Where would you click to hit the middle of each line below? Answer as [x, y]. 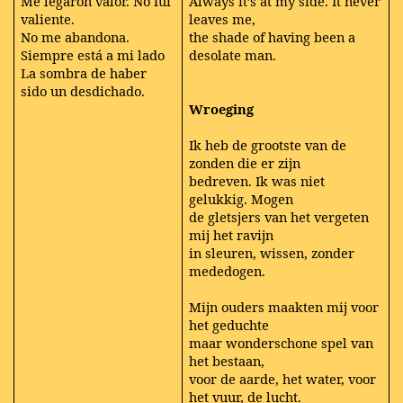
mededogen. [228, 270]
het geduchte [229, 324]
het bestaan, [227, 360]
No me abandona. [76, 36]
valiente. [48, 18]
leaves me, [223, 18]
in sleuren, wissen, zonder [272, 252]
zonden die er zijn [245, 162]
